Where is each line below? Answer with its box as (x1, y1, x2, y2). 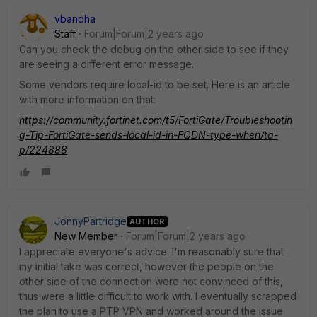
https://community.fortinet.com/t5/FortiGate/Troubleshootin (19, 114, 292, 126)
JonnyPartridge (54, 215, 127, 227)
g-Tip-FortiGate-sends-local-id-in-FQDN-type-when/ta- (19, 129, 278, 141)
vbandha (54, 13, 96, 25)
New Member (54, 230, 117, 242)
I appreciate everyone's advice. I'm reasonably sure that (19, 246, 284, 258)
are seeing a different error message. (19, 58, 194, 70)
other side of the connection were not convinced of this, (19, 275, 283, 287)
